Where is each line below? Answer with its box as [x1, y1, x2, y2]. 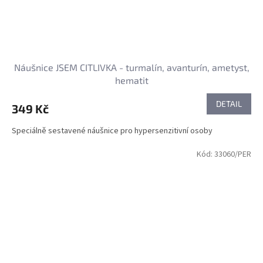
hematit [114, 75, 149, 86]
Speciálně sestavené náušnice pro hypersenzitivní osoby [12, 125, 213, 137]
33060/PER [214, 149, 251, 161]
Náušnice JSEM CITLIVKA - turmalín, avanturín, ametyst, [14, 62, 249, 73]
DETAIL [216, 99, 242, 109]
